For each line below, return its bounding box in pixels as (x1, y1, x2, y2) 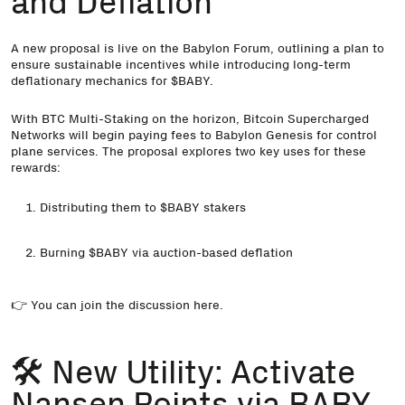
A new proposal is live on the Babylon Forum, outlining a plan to (11, 39, 384, 56)
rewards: (11, 158, 61, 175)
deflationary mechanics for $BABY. (11, 71, 213, 89)
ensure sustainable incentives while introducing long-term (11, 55, 351, 72)
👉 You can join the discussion (11, 297, 193, 314)
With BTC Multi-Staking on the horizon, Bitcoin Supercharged (11, 109, 369, 127)
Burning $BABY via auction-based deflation (39, 243, 293, 260)
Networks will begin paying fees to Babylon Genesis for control (11, 126, 377, 143)
